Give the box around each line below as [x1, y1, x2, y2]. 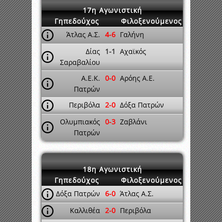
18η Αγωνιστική [82, 165, 142, 174]
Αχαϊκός [120, 47, 146, 56]
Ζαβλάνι [120, 117, 147, 126]
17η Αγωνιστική [82, 5, 142, 15]
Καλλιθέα [70, 206, 100, 215]
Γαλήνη [120, 30, 144, 39]
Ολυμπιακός [60, 117, 100, 126]
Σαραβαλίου [60, 57, 100, 67]
